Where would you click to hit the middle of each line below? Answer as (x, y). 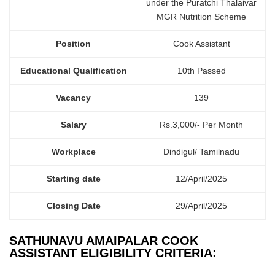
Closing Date (73, 206)
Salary (73, 125)
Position (73, 44)
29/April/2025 (201, 206)
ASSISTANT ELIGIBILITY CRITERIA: (113, 253)
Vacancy (73, 98)
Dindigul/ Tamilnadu (201, 152)
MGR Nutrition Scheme (201, 17)
